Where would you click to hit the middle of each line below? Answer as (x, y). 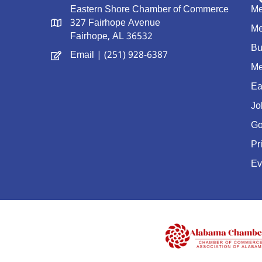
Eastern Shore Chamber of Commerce (149, 10)
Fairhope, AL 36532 (111, 37)
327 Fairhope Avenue (115, 23)
